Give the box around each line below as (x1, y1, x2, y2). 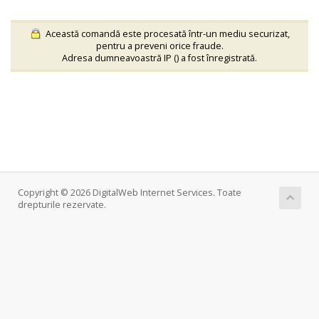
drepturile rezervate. (18, 199, 106, 211)
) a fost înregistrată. (177, 52, 257, 65)
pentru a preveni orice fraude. (95, 40, 224, 53)
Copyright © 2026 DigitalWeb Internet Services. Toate (18, 187, 241, 199)
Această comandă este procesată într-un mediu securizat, (41, 27, 290, 40)
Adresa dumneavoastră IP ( (62, 52, 177, 65)
